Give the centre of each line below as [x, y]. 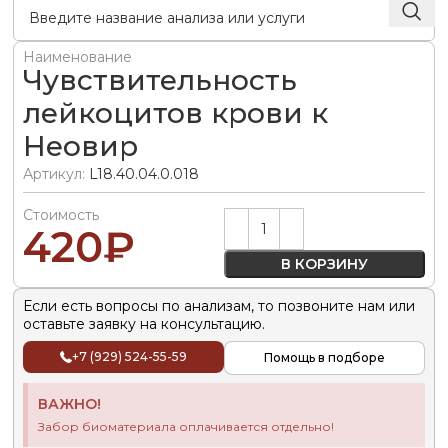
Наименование [77, 57]
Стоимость [60, 215]
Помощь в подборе [325, 358]
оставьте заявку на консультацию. [143, 323]
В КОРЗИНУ [325, 264]
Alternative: [263, 219]
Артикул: [55, 174]
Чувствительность [159, 80]
